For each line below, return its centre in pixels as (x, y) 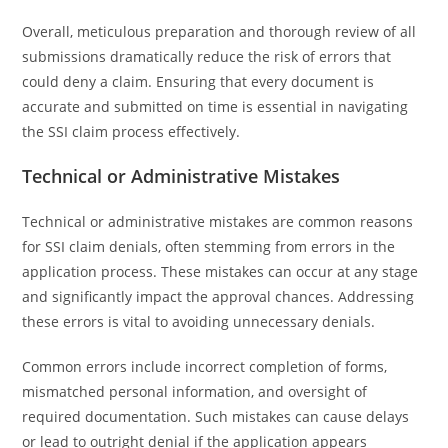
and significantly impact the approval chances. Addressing (218, 296)
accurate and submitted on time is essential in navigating (215, 106)
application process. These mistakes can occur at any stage (220, 271)
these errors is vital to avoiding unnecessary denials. (199, 321)
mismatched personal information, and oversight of (195, 391)
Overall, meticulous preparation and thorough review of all (219, 31)
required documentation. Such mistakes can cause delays (216, 416)
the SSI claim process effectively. (131, 131)
